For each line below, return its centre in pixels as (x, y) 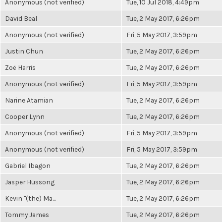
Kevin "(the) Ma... (30, 198)
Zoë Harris (20, 67)
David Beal (21, 18)
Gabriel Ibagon (28, 166)
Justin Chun (24, 51)
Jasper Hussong (30, 182)
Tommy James (27, 215)
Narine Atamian (29, 100)
